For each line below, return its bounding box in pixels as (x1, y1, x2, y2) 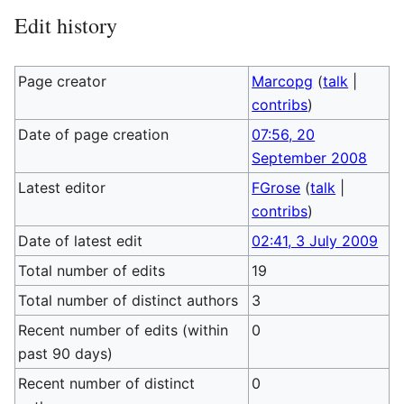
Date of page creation (18, 125, 170, 143)
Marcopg (252, 72, 314, 90)
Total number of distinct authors (18, 291, 239, 309)
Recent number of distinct (18, 374, 196, 392)
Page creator (18, 72, 107, 90)
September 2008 (252, 149, 368, 167)
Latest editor (18, 179, 106, 197)
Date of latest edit (18, 232, 143, 250)
